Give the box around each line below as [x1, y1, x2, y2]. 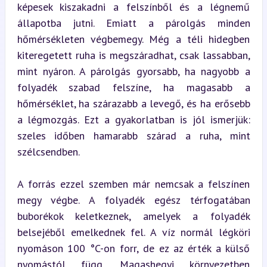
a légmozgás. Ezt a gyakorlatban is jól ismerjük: [17, 112, 250, 126]
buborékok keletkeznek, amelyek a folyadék [17, 209, 250, 223]
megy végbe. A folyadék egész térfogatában [17, 193, 250, 207]
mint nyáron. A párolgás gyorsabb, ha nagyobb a [17, 64, 250, 78]
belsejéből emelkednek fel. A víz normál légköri [17, 225, 250, 239]
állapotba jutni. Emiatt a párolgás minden [17, 15, 250, 30]
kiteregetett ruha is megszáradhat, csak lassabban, [17, 48, 250, 62]
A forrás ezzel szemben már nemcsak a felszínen [17, 176, 250, 191]
